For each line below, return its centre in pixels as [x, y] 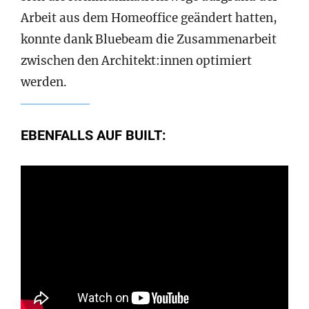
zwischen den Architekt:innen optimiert [136, 60]
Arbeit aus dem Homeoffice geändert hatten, [149, 18]
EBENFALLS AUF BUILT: [93, 135]
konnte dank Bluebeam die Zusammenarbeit [149, 39]
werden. [44, 82]
